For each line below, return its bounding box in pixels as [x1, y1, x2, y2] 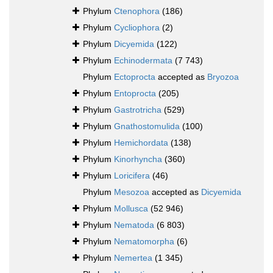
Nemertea [114, 253, 152, 263]
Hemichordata [114, 138, 168, 148]
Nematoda [114, 220, 154, 230]
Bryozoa [207, 72, 239, 82]
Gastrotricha [114, 105, 161, 115]
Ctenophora [114, 6, 160, 16]
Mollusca [114, 204, 148, 214]
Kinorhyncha [114, 154, 162, 165]
